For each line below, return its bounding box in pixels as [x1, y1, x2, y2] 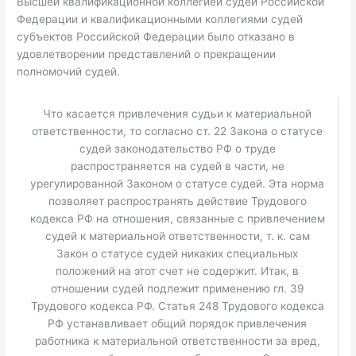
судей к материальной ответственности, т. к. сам [44, 229, 310, 242]
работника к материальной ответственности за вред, [34, 334, 320, 347]
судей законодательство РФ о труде [79, 141, 276, 155]
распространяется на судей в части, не [70, 159, 284, 172]
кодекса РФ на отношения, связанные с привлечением [29, 211, 325, 225]
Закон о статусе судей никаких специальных [56, 246, 299, 260]
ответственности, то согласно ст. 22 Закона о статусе [32, 124, 323, 137]
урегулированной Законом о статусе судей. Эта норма [30, 176, 325, 190]
